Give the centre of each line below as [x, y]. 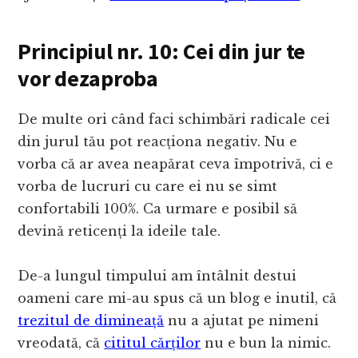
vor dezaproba [88, 79]
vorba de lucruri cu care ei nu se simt [148, 187]
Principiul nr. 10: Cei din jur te [162, 52]
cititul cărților [153, 343]
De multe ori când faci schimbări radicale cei [174, 119]
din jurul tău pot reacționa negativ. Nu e [158, 142]
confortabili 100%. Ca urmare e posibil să [158, 209]
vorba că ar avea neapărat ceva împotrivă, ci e [176, 164]
